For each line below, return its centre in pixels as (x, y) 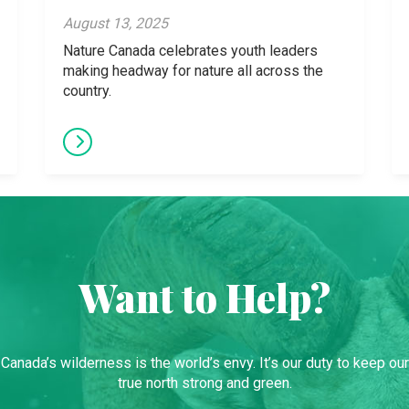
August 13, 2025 (115, 23)
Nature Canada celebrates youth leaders (190, 51)
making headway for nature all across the (193, 71)
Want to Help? (204, 298)
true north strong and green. (204, 383)
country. (87, 91)
